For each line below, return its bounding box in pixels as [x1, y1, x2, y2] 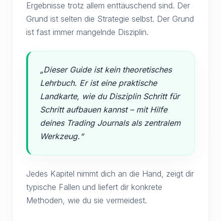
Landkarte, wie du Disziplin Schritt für [40, 91, 180, 101]
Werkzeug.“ [40, 131, 83, 141]
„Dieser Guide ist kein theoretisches [40, 65, 172, 74]
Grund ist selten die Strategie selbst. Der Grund [26, 14, 194, 24]
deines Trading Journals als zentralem [40, 118, 181, 128]
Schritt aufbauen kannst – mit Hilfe [40, 105, 167, 114]
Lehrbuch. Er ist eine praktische [40, 78, 157, 88]
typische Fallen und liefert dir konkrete [26, 182, 162, 192]
